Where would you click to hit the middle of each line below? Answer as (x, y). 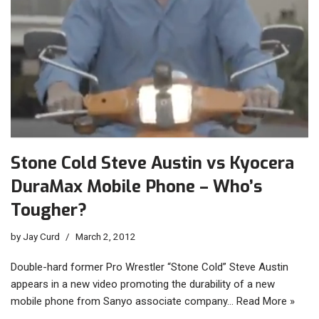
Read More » (266, 301)
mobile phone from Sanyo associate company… (124, 301)
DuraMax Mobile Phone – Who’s (136, 186)
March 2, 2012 (106, 236)
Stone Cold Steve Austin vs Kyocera (152, 163)
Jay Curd (41, 236)
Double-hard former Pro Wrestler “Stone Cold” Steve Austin (150, 267)
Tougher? (49, 210)
